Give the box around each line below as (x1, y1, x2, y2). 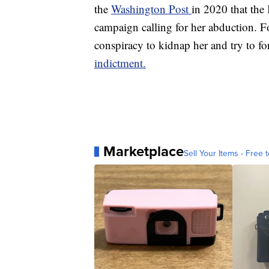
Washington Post (111, 1, 192, 17)
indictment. (94, 55, 146, 71)
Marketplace (103, 141, 184, 163)
